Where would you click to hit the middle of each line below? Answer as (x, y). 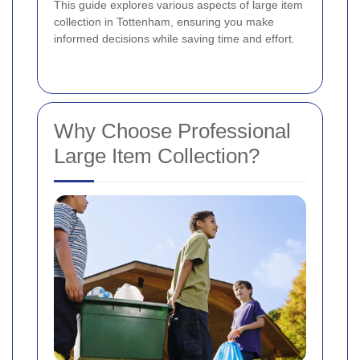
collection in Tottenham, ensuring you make (164, 22)
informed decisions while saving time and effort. (174, 39)
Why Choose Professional (172, 131)
